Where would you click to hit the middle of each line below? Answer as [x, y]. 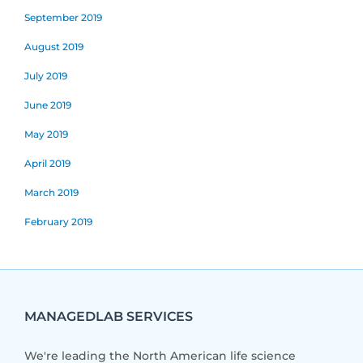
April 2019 [47, 163]
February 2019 [58, 221]
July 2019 [46, 75]
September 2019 [63, 17]
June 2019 [48, 105]
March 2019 [51, 192]
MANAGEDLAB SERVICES [109, 316]
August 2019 [54, 46]
